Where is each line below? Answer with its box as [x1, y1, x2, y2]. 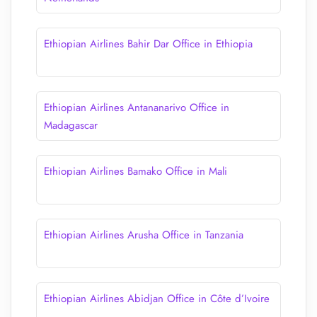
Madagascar [44, 117, 98, 133]
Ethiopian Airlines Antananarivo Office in [44, 100, 229, 115]
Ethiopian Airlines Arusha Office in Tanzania [44, 227, 243, 243]
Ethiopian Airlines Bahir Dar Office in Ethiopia [44, 36, 253, 52]
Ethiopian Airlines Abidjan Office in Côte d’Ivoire [44, 291, 270, 306]
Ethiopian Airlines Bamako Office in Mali [44, 163, 227, 179]
